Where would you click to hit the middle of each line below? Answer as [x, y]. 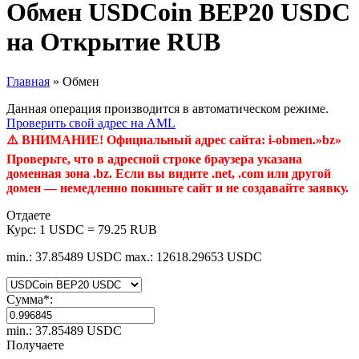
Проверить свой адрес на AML [91, 123]
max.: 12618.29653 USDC [194, 256]
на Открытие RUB [113, 42]
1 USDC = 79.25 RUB [98, 229]
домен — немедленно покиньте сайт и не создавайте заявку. [177, 188]
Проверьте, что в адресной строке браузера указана [154, 159]
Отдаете [28, 215]
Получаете [35, 345]
